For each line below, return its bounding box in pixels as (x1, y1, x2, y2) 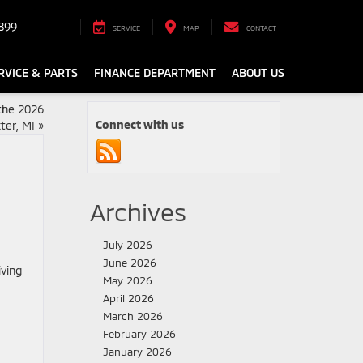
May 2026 (103, 274, 152, 287)
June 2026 (103, 256, 156, 269)
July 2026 (103, 238, 152, 251)
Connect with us (96, 117, 184, 131)
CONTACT (246, 23, 276, 33)
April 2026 (103, 292, 154, 305)
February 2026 (103, 327, 176, 340)
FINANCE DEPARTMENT (94, 66, 216, 80)
